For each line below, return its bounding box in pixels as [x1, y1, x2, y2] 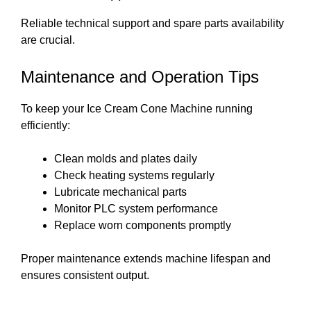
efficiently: [21, 119, 70, 131]
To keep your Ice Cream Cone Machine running [21, 103, 253, 115]
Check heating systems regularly [54, 169, 215, 181]
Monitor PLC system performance [54, 203, 218, 215]
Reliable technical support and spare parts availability [21, 17, 284, 29]
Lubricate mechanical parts [54, 186, 187, 198]
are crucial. [21, 34, 75, 46]
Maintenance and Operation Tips [21, 67, 259, 86]
